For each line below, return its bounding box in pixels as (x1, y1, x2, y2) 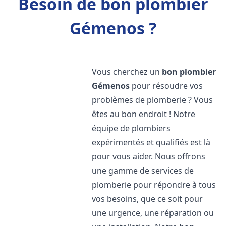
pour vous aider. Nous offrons (92, 151, 206, 162)
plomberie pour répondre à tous (92, 179, 216, 190)
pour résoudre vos (130, 80, 203, 91)
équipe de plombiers (92, 123, 171, 134)
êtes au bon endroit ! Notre (92, 108, 196, 120)
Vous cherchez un (92, 66, 162, 77)
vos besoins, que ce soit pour (92, 193, 203, 204)
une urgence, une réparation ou (92, 207, 214, 218)
